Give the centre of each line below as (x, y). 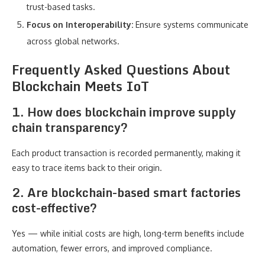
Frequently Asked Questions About (121, 70)
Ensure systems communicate (191, 25)
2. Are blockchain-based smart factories (126, 193)
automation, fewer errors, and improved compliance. (112, 248)
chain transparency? (70, 127)
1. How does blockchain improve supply (124, 112)
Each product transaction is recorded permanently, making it (126, 153)
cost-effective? (54, 208)
